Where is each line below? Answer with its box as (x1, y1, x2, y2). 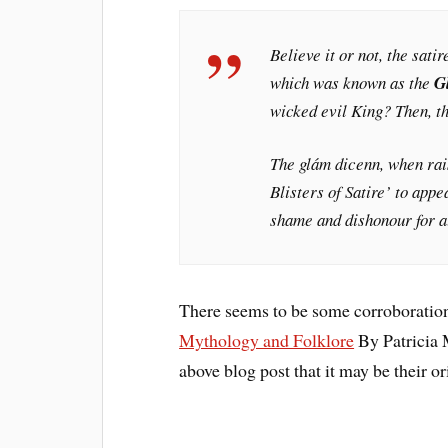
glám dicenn (299, 152, 381, 176)
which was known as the (270, 71, 435, 94)
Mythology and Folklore (179, 328, 355, 353)
